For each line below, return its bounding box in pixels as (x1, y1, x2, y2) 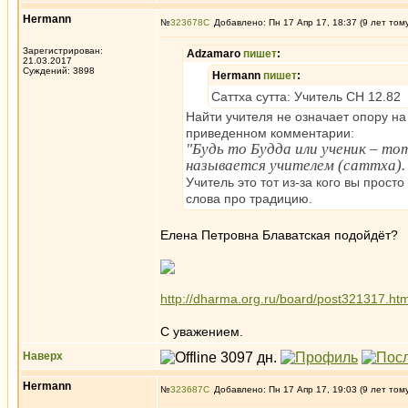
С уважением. (160, 324, 243, 339)
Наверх (23, 350, 63, 362)
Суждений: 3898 (23, 66, 95, 76)
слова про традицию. (186, 191, 312, 206)
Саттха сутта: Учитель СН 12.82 (211, 89, 401, 104)
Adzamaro (187, 47, 243, 60)
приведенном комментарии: (186, 126, 354, 140)
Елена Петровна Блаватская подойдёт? (160, 228, 398, 242)
